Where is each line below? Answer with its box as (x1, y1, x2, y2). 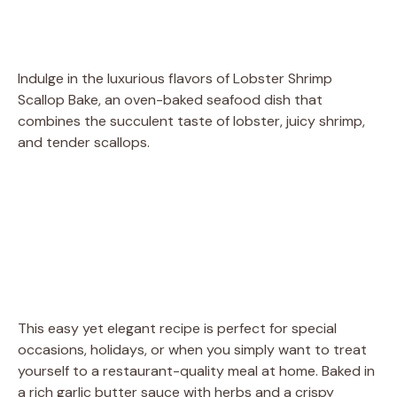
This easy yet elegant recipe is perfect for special (18, 318, 337, 338)
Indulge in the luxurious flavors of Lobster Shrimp (18, 68, 332, 88)
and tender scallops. (18, 132, 150, 152)
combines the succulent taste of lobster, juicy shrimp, (18, 111, 365, 130)
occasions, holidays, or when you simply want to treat (18, 339, 367, 359)
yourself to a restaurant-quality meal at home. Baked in (18, 361, 375, 380)
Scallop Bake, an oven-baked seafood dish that (18, 90, 323, 109)
